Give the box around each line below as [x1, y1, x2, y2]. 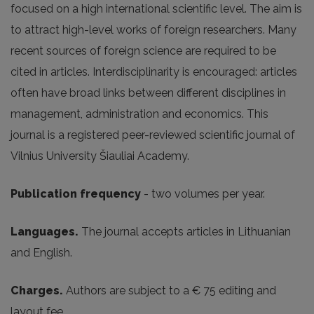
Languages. [11, 225, 78, 238]
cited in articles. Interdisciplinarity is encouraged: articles [11, 65, 297, 78]
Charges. [11, 284, 63, 297]
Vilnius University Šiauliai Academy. [11, 149, 189, 163]
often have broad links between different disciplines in [11, 86, 286, 100]
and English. [11, 246, 72, 259]
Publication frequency [11, 187, 141, 200]
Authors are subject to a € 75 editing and [63, 284, 276, 297]
